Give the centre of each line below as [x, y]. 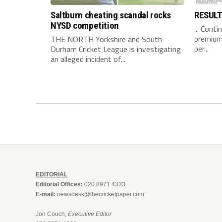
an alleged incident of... [88, 59]
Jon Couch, [52, 214]
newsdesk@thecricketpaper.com [101, 194]
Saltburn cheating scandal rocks [111, 15]
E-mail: [46, 194]
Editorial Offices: [59, 185]
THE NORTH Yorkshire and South [106, 39]
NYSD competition [85, 26]
